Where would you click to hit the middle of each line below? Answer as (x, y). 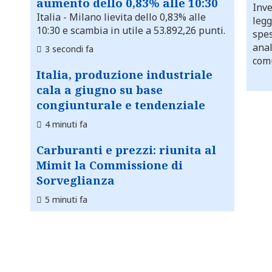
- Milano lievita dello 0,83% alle (133, 17)
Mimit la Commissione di (110, 165)
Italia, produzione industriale (124, 75)
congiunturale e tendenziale (121, 105)
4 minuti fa (66, 124)
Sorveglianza (76, 180)
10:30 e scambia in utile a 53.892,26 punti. (131, 31)
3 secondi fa (69, 49)
